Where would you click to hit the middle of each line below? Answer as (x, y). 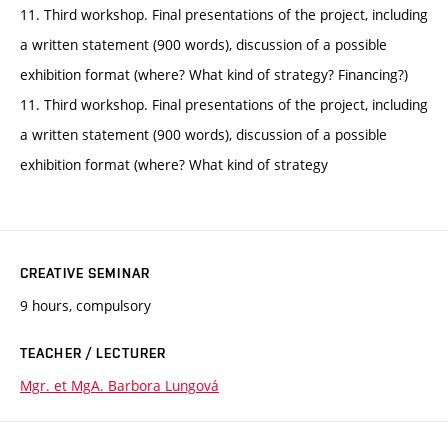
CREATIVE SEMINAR (85, 272)
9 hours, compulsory (85, 305)
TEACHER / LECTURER (93, 352)
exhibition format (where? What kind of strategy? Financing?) (214, 74)
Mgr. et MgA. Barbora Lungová (119, 385)
